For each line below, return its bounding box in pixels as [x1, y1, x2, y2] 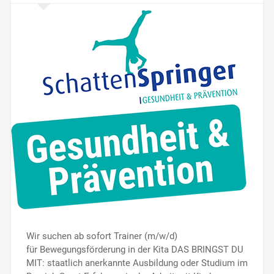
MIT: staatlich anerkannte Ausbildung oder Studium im [26, 257, 248, 268]
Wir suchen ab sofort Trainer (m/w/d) [26, 230, 177, 242]
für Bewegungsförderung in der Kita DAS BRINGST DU [26, 243, 243, 255]
